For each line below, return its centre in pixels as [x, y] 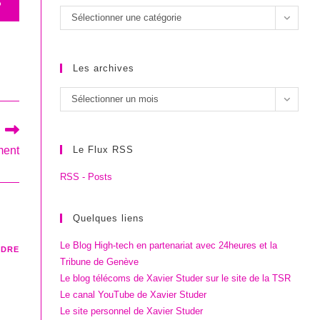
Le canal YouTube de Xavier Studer [134, 295]
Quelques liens [109, 219]
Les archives [104, 69]
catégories [83, 32]
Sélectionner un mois [115, 99]
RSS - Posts [86, 177]
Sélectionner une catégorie [127, 18]
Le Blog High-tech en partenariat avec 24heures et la [169, 246]
